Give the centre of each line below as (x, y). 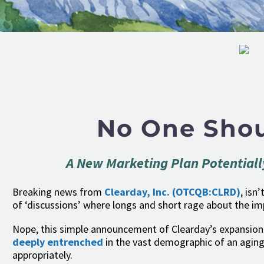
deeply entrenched (58, 242)
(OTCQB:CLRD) (206, 192)
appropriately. (42, 255)
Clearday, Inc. (137, 192)
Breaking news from (58, 192)
